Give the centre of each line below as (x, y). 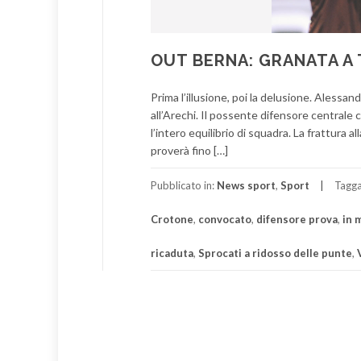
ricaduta (172, 253)
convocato (225, 219)
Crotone (172, 219)
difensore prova (297, 219)
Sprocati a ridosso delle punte (275, 253)
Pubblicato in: (184, 185)
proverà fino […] (189, 150)
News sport (246, 185)
